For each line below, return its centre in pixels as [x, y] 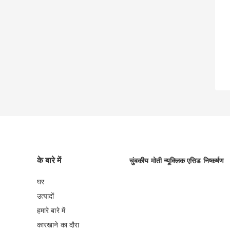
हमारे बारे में [51, 210]
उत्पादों [46, 196]
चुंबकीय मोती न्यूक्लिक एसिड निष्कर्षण [177, 160]
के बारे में [49, 160]
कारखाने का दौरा [58, 225]
